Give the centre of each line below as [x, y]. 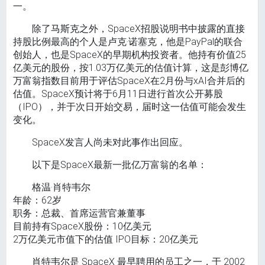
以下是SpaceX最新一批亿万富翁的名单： [120, 165]
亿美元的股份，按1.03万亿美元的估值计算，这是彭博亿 [131, 68]
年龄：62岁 [38, 201]
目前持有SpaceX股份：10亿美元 [83, 227]
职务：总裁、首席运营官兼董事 [80, 214]
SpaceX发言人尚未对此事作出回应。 [110, 143]
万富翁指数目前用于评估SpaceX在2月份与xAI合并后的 [129, 81]
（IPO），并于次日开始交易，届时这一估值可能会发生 [130, 107]
